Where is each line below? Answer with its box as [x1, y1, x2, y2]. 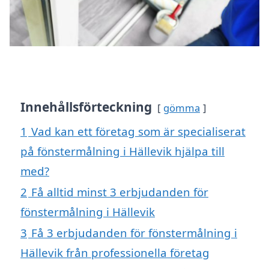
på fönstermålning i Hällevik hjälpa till [20, 144, 225, 159]
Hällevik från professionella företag [20, 245, 210, 261]
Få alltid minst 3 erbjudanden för [31, 184, 208, 200]
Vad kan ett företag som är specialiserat [31, 124, 246, 139]
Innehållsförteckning [20, 98, 152, 116]
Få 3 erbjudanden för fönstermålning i [31, 225, 237, 241]
